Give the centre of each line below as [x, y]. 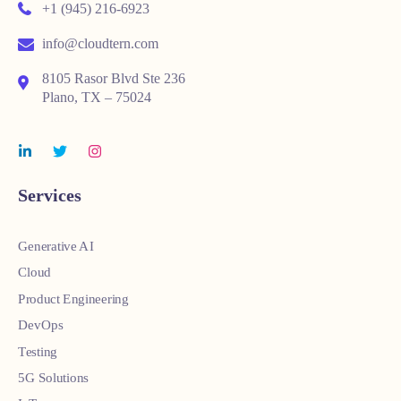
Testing [38, 351]
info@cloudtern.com [98, 43]
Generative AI [56, 246]
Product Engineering [73, 299]
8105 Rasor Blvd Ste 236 [114, 79]
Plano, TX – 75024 [97, 98]
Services [50, 196]
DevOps [41, 325]
